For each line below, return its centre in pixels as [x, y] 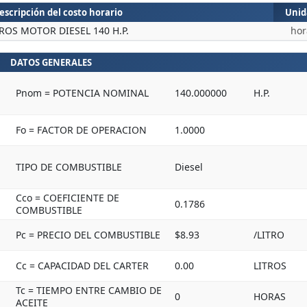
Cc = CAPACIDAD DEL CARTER [82, 266]
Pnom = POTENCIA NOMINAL [82, 93]
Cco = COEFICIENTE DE [67, 198]
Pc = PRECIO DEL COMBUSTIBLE [88, 235]
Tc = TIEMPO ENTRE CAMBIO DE [89, 290]
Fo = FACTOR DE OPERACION [81, 130]
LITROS [270, 266]
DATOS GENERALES [51, 62]
